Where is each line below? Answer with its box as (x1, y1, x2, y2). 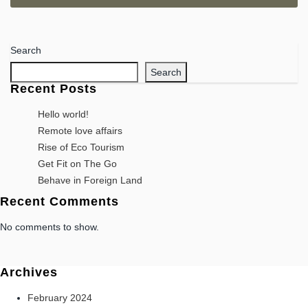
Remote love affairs (38, 125, 122, 137)
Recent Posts (10, 82, 97, 96)
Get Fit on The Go (38, 158, 117, 170)
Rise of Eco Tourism (38, 142, 124, 153)
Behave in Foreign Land (38, 175, 142, 186)
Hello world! (38, 109, 89, 120)
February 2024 (27, 292, 92, 304)
